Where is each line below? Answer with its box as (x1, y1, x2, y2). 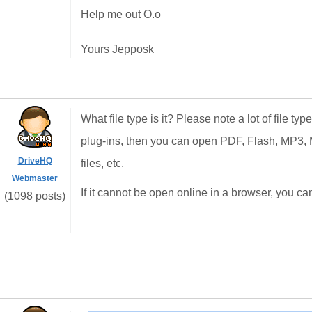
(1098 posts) (4, 190, 65, 202)
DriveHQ (17, 156, 52, 166)
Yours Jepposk (81, 43, 154, 55)
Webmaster (12, 173, 58, 183)
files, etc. (81, 157, 124, 169)
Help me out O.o (81, 8, 161, 20)
